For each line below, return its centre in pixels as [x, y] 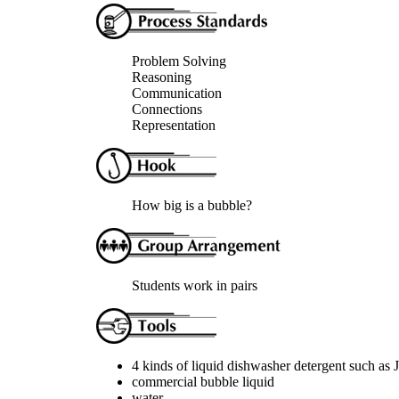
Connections [167, 109]
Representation [174, 125]
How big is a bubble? [192, 205]
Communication [177, 93]
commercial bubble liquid [203, 382]
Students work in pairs [195, 285]
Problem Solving [179, 61]
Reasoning [162, 77]
